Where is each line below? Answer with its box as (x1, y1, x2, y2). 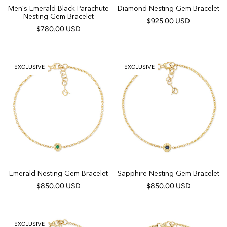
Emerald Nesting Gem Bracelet (9, 169, 108, 178)
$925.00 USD (147, 17, 190, 25)
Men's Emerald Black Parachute (8, 4, 109, 13)
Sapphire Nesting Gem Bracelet (118, 169, 219, 178)
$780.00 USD (36, 25, 81, 33)
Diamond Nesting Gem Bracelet (118, 4, 219, 13)
